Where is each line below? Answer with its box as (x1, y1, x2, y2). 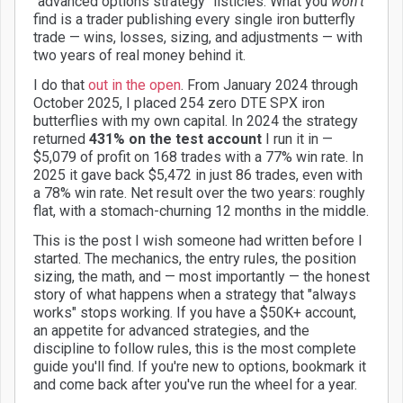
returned (33, 130, 89, 148)
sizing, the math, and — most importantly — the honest (33, 268, 370, 286)
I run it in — (262, 130, 333, 148)
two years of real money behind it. (33, 47, 246, 65)
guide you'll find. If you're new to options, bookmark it (33, 358, 366, 376)
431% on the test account (89, 130, 262, 148)
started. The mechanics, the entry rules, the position (33, 250, 356, 268)
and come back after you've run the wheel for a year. (33, 376, 357, 394)
